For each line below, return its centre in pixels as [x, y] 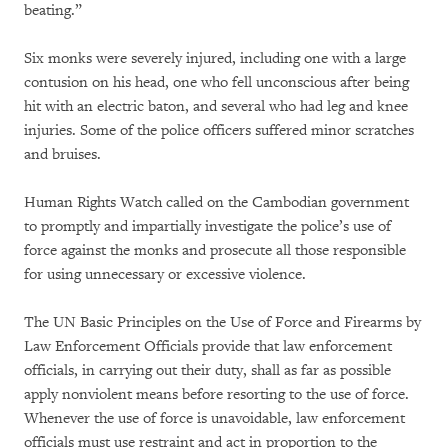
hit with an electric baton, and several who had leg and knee [216, 106]
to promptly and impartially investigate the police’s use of [207, 226]
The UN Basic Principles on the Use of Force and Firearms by [222, 322]
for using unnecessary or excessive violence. [165, 274]
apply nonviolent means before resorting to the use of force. [216, 394]
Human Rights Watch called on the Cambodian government [216, 202]
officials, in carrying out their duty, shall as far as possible [207, 370]
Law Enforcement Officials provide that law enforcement [208, 346]
